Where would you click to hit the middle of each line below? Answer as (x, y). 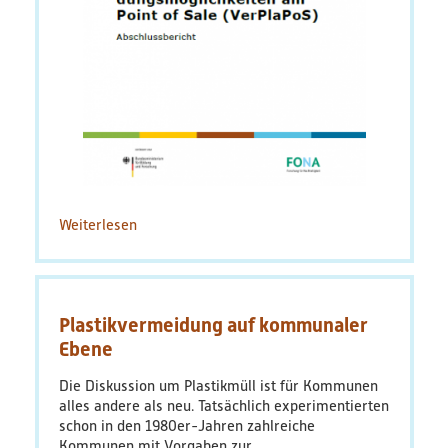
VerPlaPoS (170, 245)
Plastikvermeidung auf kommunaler (213, 325)
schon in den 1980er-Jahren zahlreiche (186, 426)
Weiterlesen (97, 225)
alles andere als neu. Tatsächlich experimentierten (223, 406)
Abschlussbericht (192, 265)
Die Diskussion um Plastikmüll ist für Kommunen (218, 386)
